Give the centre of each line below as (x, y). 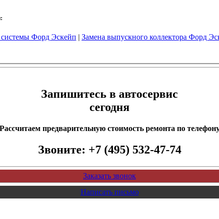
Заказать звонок (109, 176)
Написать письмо (109, 192)
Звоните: (63, 150)
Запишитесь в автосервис (109, 94)
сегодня (109, 107)
